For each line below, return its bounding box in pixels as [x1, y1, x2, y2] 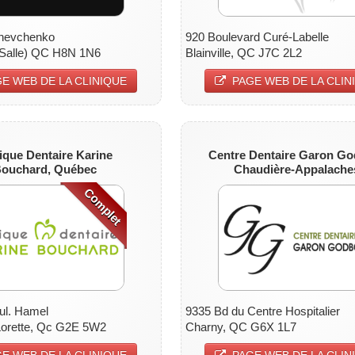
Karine [76, 147, 113, 162]
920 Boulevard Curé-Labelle [185, 29, 329, 44]
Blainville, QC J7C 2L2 [185, 45, 302, 59]
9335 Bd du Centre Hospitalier [185, 303, 340, 318]
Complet [81, 185, 124, 228]
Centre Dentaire [208, 147, 299, 162]
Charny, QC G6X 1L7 [185, 319, 296, 334]
